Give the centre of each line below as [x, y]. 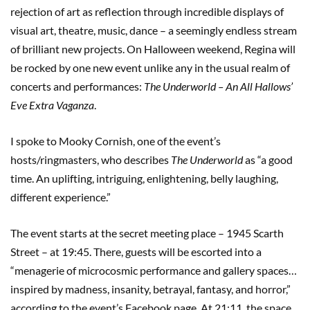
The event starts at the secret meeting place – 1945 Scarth [147, 232]
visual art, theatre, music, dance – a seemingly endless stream [154, 30]
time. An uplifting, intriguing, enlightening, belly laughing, [144, 178]
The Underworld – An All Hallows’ [218, 86]
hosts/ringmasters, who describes [91, 159]
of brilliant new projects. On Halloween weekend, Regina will [153, 48]
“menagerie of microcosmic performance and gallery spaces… [154, 270]
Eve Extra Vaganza [52, 104]
